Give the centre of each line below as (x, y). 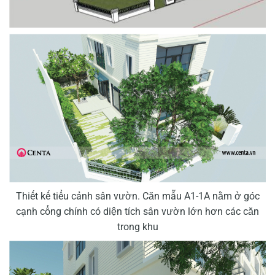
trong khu (137, 227)
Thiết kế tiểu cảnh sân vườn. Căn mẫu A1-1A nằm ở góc (137, 196)
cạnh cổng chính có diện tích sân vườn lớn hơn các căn (137, 211)
